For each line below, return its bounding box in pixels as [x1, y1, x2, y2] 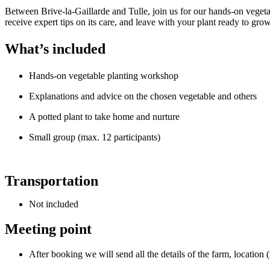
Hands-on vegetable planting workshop [29, 71, 178, 81]
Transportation [5, 173, 98, 189]
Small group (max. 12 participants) [29, 132, 160, 143]
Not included [29, 199, 78, 210]
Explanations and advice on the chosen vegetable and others [29, 91, 257, 102]
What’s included [5, 41, 105, 57]
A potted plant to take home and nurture [29, 111, 180, 122]
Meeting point [5, 221, 92, 237]
